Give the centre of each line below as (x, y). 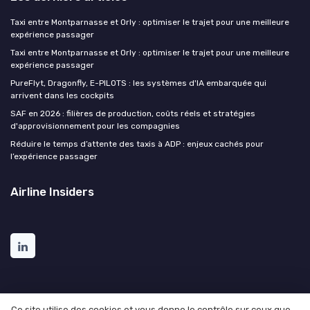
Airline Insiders (52, 191)
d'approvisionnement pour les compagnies (95, 126)
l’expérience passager (54, 156)
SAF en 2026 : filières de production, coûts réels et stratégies (133, 113)
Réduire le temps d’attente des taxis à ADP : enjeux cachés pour (137, 144)
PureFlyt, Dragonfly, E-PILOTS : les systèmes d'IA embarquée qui (138, 83)
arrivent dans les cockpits (62, 95)
